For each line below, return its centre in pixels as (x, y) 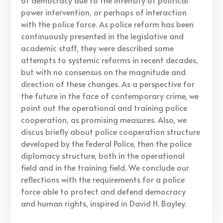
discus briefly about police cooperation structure (111, 131)
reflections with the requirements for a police (103, 179)
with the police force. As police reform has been (108, 24)
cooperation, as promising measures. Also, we (104, 119)
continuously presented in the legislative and (103, 36)
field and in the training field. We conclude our (105, 167)
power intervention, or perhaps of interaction (104, 12)
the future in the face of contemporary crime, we (110, 95)
